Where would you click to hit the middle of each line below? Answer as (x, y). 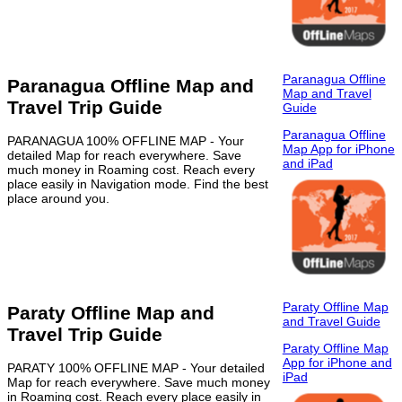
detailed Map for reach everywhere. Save (124, 156)
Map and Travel (327, 94)
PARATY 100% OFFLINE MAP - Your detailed (136, 368)
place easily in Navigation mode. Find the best (138, 184)
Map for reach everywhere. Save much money (139, 383)
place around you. (58, 199)
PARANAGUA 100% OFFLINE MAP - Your (126, 141)
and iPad (307, 164)
